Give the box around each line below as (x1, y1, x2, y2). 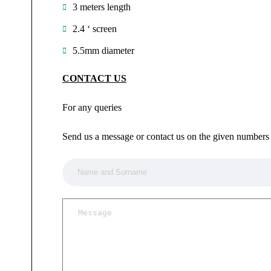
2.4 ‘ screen (73, 24, 117, 34)
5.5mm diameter (73, 45, 134, 56)
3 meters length (73, 2, 131, 12)
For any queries (62, 102, 122, 113)
